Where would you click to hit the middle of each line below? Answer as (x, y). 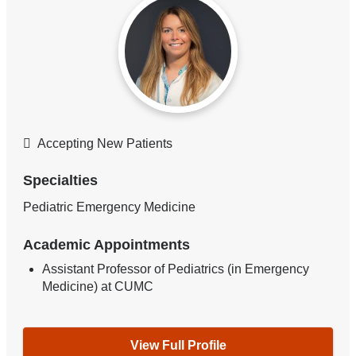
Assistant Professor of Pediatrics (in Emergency (176, 269)
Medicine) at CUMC (98, 286)
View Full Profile (178, 346)
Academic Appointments (107, 244)
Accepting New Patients (105, 143)
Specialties (61, 181)
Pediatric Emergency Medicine (110, 207)
